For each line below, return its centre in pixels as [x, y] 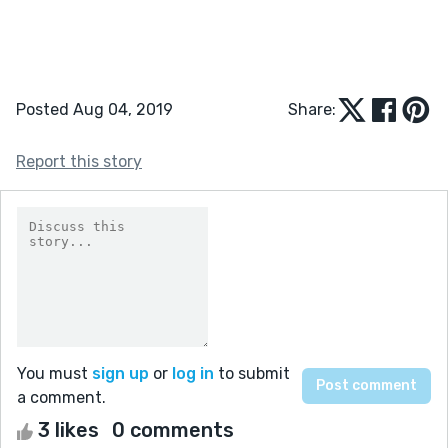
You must [54, 373]
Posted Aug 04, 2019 [94, 109]
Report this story [79, 161]
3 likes [68, 429]
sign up [120, 373]
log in [193, 373]
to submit [252, 373]
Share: [312, 109]
